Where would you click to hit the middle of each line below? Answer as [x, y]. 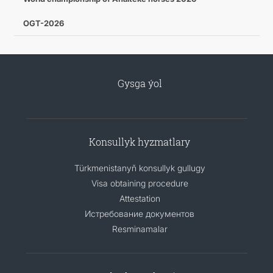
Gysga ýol [140, 83]
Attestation [140, 198]
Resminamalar [140, 229]
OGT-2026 [43, 23]
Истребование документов [140, 214]
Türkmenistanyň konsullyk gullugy [140, 168]
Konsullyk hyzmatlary [140, 142]
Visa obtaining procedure [140, 183]
